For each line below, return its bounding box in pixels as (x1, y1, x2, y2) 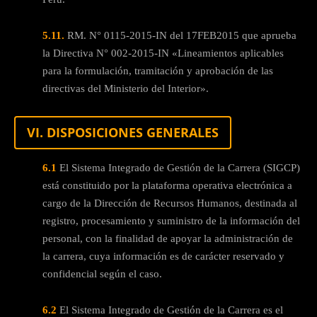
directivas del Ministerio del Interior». (42, 82, 209, 94)
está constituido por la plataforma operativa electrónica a (42, 179, 292, 191)
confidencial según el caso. (42, 267, 162, 279)
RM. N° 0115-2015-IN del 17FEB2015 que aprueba (64, 29, 296, 41)
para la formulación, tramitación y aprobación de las (42, 64, 273, 76)
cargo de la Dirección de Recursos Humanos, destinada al (42, 197, 297, 209)
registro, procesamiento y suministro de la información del (42, 214, 300, 226)
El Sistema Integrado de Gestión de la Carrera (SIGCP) (57, 161, 300, 173)
